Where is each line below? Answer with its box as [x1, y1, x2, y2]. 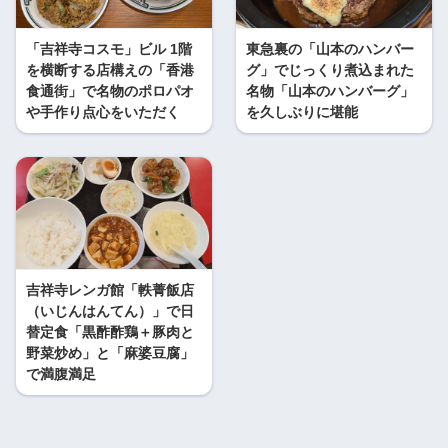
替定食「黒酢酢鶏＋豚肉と [26, 324, 194, 341]
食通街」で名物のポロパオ [26, 83, 194, 100]
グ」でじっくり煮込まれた [246, 62, 414, 79]
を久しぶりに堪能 [246, 104, 358, 121]
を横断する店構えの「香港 [26, 62, 194, 79]
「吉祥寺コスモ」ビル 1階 [26, 41, 192, 58]
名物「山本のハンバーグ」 [246, 83, 414, 100]
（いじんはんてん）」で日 [26, 303, 194, 320]
